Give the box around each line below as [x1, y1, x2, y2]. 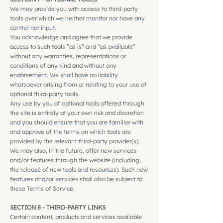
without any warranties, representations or [10, 52, 126, 60]
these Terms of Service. [10, 184, 75, 192]
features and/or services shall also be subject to [10, 175, 142, 183]
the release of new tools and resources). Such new [10, 165, 148, 173]
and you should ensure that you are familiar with [10, 118, 143, 126]
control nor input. [10, 23, 56, 31]
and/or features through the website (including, [10, 156, 141, 164]
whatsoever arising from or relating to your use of [10, 80, 147, 88]
